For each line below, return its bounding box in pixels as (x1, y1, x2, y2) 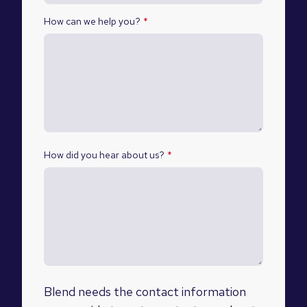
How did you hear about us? (44, 148, 164, 161)
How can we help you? (44, 14, 140, 27)
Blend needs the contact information (44, 283, 246, 299)
